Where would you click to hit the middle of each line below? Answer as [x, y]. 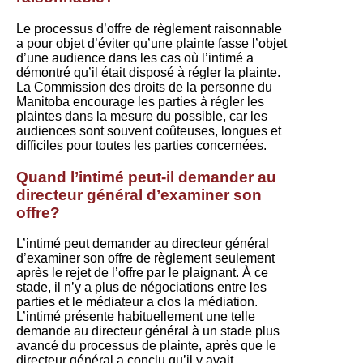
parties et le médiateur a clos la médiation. [137, 302]
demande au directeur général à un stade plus [148, 331]
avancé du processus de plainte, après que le [146, 346]
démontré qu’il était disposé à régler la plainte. [148, 72]
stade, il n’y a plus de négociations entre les [141, 288]
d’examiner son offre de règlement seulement [145, 258]
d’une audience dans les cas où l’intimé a [135, 58]
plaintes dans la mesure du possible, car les [142, 116]
